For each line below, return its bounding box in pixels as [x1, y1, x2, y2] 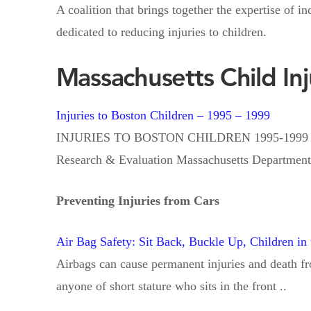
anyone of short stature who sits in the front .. [56, 278, 287, 293]
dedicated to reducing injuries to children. [56, 24, 267, 39]
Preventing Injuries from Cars [56, 193, 219, 208]
